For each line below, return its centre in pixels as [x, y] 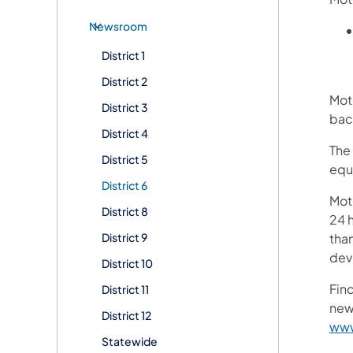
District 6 [124, 185]
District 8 [125, 211]
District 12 [126, 315]
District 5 [125, 159]
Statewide [130, 341]
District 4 [125, 133]
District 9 [124, 237]
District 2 [124, 81]
